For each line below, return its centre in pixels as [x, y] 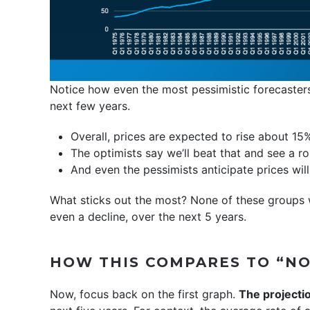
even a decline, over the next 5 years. [148, 216]
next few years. [90, 106]
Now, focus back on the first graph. [144, 294]
